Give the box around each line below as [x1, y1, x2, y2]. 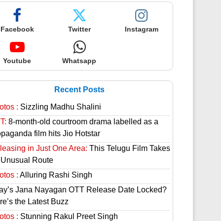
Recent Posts [54, 85, 105, 94]
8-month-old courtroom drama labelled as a [6, 117, 158, 126]
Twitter [68, 25, 91, 33]
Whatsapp [62, 57, 97, 65]
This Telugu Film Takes [87, 144, 170, 152]
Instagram [124, 25, 158, 33]
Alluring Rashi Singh [18, 171, 92, 179]
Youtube [3, 57, 32, 65]
